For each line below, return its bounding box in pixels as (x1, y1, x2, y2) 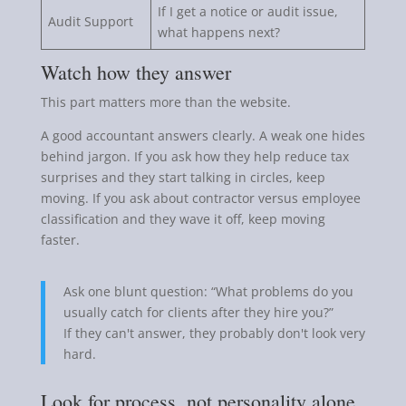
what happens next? (157, 23, 280, 41)
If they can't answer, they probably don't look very (63, 324, 365, 342)
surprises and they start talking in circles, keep (40, 168, 325, 186)
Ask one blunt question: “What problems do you (63, 282, 353, 300)
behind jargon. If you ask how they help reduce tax (40, 147, 349, 165)
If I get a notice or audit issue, (157, 2, 338, 20)
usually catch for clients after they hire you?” (63, 303, 333, 321)
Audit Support (47, 12, 133, 30)
